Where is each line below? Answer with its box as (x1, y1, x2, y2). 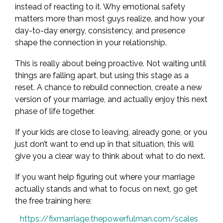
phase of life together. (15, 107, 95, 116)
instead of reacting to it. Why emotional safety (15, 2, 185, 11)
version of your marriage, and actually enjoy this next (15, 95, 208, 104)
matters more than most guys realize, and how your (15, 14, 205, 23)
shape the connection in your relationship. (15, 38, 167, 47)
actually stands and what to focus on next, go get (15, 184, 198, 194)
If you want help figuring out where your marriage (15, 172, 195, 182)
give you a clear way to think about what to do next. (15, 151, 205, 161)
